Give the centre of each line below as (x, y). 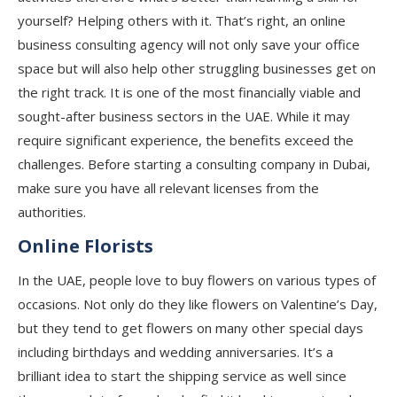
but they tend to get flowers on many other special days (191, 328)
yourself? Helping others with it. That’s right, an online (182, 20)
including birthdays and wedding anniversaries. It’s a (175, 352)
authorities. (52, 212)
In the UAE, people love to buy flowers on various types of (197, 280)
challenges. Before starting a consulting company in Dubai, (194, 164)
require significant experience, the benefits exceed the (186, 140)
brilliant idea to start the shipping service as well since (182, 376)
